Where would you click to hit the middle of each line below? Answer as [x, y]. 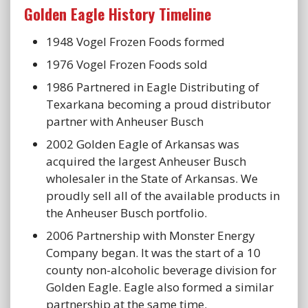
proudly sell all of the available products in [163, 196]
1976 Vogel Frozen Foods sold [127, 65]
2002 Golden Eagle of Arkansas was [143, 144]
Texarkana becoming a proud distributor [158, 104]
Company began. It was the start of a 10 [153, 253]
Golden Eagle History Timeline [118, 14]
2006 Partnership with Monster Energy [151, 236]
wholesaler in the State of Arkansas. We [152, 179]
